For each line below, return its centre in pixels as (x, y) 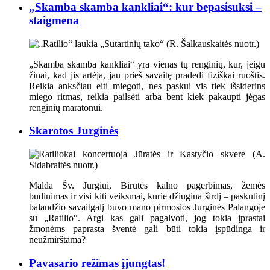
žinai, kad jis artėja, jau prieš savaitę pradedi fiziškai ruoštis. (147, 75)
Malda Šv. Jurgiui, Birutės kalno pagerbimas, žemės (147, 186)
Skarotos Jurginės (74, 131)
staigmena (54, 20)
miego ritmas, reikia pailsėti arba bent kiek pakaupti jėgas (147, 96)
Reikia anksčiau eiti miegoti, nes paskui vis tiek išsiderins (147, 86)
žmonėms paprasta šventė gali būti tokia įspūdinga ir (147, 229)
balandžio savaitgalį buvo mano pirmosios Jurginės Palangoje (147, 207)
